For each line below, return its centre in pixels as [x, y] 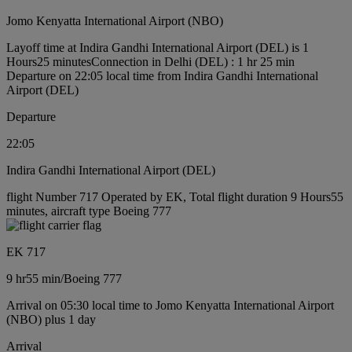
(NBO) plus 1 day [51, 319]
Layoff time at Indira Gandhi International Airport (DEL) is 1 [158, 47]
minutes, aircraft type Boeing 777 [89, 211]
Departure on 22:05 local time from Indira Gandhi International [162, 75]
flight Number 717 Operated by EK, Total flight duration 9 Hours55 [175, 196]
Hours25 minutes [49, 61]
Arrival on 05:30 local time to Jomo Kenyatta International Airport [170, 305]
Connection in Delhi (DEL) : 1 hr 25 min [193, 61]
